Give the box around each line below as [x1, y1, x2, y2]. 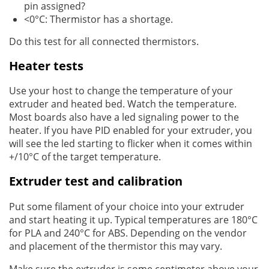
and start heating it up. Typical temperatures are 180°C [9, 213, 258, 226]
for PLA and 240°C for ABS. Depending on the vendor [9, 226, 247, 240]
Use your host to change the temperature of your [9, 84, 233, 98]
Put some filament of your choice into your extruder [9, 199, 244, 213]
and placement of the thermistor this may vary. [9, 239, 222, 253]
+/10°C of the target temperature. [9, 150, 161, 164]
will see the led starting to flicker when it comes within [9, 137, 252, 151]
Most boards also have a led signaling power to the [9, 110, 239, 124]
